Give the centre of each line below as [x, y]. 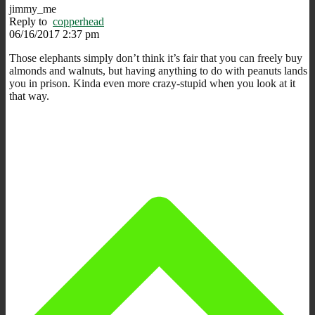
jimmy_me [33, 8]
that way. [29, 96]
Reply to [31, 21]
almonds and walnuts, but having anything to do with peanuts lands [158, 70]
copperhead [78, 21]
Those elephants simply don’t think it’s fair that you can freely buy [156, 58]
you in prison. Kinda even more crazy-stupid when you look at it [152, 83]
